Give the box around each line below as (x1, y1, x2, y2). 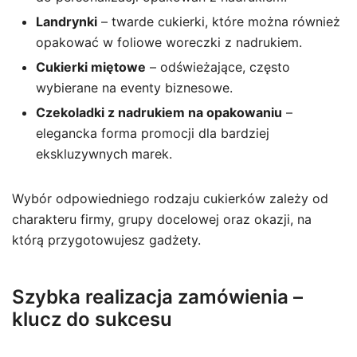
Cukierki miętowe (36, 59, 146, 75)
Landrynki (36, 14, 97, 29)
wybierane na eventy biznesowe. (36, 80, 233, 96)
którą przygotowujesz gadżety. (12, 232, 201, 248)
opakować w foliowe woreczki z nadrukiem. (36, 34, 302, 50)
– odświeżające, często (146, 59, 290, 75)
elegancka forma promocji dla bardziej (36, 125, 269, 141)
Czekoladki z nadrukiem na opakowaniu (36, 104, 282, 120)
